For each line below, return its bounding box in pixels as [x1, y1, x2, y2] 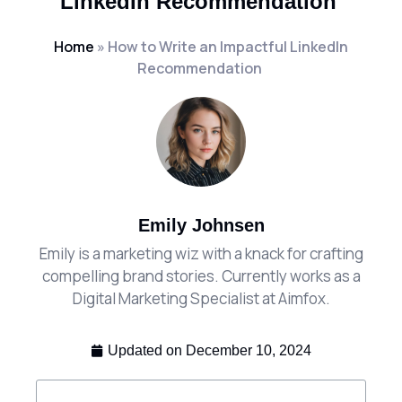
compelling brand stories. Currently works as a [41, 266, 361, 286]
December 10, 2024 [186, 342, 311, 358]
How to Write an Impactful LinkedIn [108, 37, 348, 57]
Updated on [108, 342, 182, 358]
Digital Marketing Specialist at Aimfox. [72, 288, 330, 309]
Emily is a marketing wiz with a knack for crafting [39, 243, 363, 264]
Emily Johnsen [137, 215, 265, 235]
